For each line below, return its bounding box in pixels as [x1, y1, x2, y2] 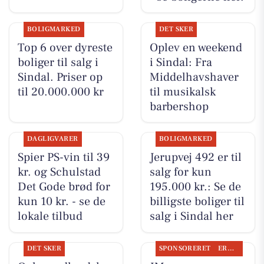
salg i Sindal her [149, 209, 233, 225]
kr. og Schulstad [17, 164, 101, 180]
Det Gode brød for [17, 179, 110, 195]
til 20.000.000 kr [17, 84, 104, 100]
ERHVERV [227, 244, 234, 253]
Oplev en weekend [149, 39, 242, 55]
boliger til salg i [17, 54, 98, 70]
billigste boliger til [149, 194, 245, 210]
